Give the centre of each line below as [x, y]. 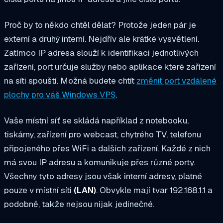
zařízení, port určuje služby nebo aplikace [83, 66]
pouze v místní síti [38, 190]
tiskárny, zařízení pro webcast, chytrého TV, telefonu [103, 134]
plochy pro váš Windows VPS [60, 94]
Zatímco [21, 53]
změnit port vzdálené [176, 80]
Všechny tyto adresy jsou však [64, 176]
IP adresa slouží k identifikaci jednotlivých [118, 53]
